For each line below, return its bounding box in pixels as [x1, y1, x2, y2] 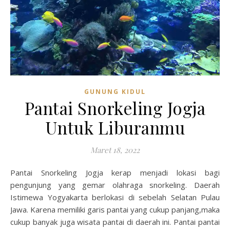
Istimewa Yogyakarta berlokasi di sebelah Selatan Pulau [10, 192, 220, 202]
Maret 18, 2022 [90, 145, 140, 155]
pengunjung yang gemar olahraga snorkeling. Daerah [10, 180, 220, 190]
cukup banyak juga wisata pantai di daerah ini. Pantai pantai [10, 217, 220, 227]
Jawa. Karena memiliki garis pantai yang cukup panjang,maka [10, 204, 220, 215]
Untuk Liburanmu [45, 116, 185, 139]
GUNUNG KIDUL [84, 87, 146, 96]
